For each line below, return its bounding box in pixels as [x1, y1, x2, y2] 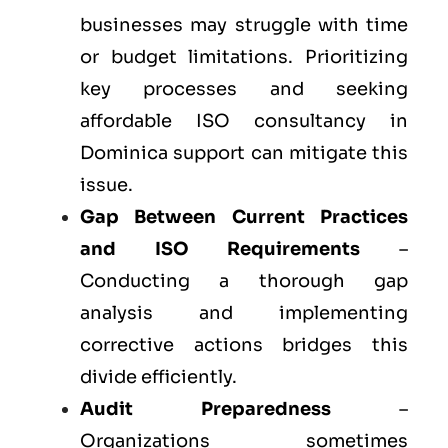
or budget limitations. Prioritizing [80, 46, 408, 69]
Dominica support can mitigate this [80, 142, 408, 165]
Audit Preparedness [80, 398, 331, 421]
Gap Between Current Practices [80, 206, 408, 229]
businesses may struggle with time [80, 14, 408, 37]
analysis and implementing [80, 302, 408, 325]
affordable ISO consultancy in [80, 110, 408, 133]
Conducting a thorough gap [80, 270, 408, 293]
